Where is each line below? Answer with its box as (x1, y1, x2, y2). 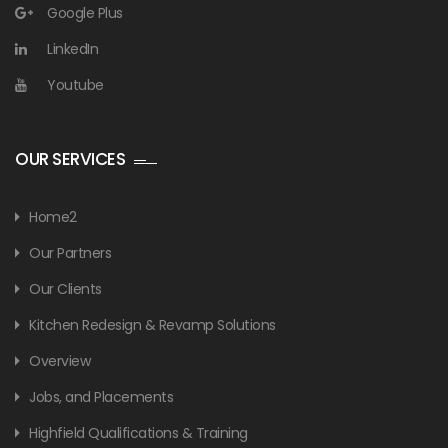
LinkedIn (47, 38, 98, 59)
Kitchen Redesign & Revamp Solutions (29, 314, 276, 335)
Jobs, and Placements (29, 386, 173, 407)
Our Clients (29, 278, 102, 299)
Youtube (47, 74, 104, 95)
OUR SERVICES (15, 146, 125, 171)
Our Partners (29, 242, 111, 263)
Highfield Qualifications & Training (29, 422, 248, 443)
